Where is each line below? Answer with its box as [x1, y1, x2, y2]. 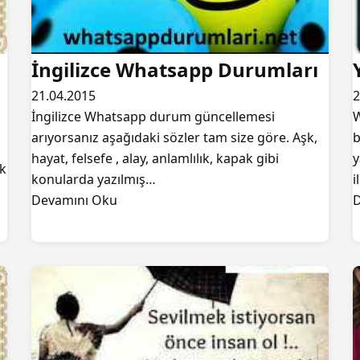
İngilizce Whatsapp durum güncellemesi [31, 108, 275, 125]
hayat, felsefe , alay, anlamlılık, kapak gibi [31, 149, 279, 167]
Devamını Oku [31, 191, 117, 209]
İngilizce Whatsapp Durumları [31, 56, 318, 83]
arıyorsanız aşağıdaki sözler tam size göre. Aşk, [31, 129, 317, 146]
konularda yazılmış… [31, 170, 156, 188]
